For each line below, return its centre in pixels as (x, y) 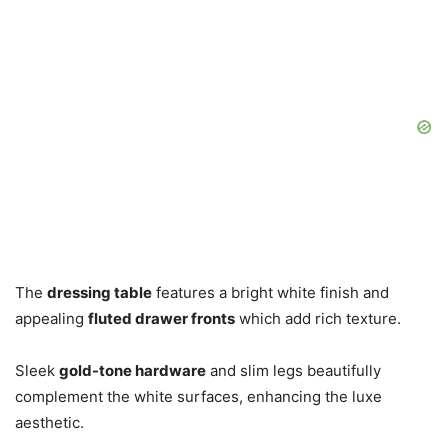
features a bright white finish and (270, 293)
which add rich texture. (318, 319)
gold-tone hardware (132, 371)
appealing (51, 319)
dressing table (99, 293)
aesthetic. (49, 423)
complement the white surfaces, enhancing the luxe (198, 397)
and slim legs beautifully (293, 371)
